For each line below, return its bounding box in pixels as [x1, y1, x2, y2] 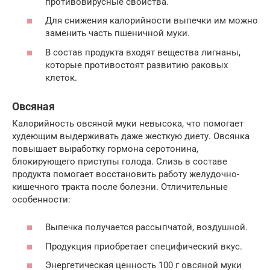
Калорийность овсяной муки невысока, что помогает [12, 118, 243, 129]
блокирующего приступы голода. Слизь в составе [12, 155, 227, 167]
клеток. [45, 72, 77, 83]
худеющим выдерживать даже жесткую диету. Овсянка [12, 130, 250, 142]
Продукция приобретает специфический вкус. [45, 240, 242, 252]
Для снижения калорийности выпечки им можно [45, 15, 258, 27]
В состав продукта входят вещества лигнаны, [45, 46, 240, 58]
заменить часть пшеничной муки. [45, 28, 190, 39]
